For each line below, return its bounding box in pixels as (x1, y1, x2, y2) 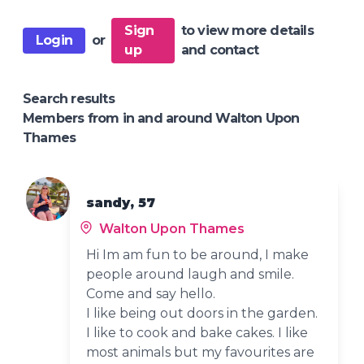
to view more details (180, 22, 314, 38)
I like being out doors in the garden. (86, 305, 318, 321)
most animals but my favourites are (86, 344, 315, 360)
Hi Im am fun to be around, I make (86, 246, 310, 262)
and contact (180, 41, 258, 58)
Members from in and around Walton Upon (23, 110, 300, 126)
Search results (23, 90, 115, 106)
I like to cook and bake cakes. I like (86, 324, 309, 340)
